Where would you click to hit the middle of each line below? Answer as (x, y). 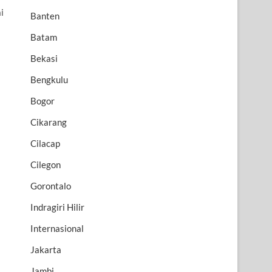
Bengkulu (49, 80)
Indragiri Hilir (57, 207)
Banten (45, 16)
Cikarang (49, 122)
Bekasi (44, 59)
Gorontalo (51, 186)
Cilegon (46, 165)
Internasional (57, 229)
